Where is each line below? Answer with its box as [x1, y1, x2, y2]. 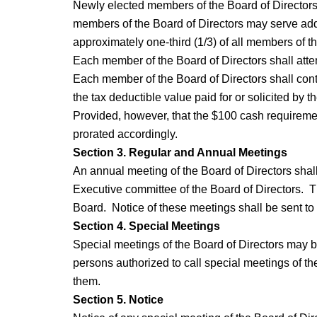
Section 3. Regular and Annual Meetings [72, 146, 287, 159]
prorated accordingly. [72, 128, 178, 141]
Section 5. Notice [72, 294, 163, 306]
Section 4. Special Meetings [72, 220, 220, 233]
